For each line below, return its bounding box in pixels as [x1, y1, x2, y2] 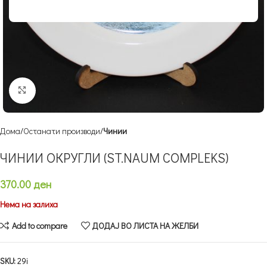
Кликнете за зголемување [35, 85, 121, 95]
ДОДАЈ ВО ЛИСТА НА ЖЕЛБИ [92, 219, 199, 231]
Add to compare [11, 219, 67, 231]
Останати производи [23, 125, 100, 137]
